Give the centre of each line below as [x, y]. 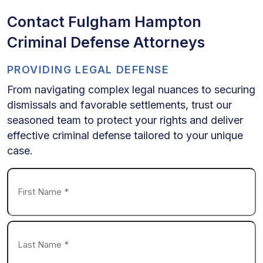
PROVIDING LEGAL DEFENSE [88, 69]
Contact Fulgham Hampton [104, 21]
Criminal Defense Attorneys [106, 42]
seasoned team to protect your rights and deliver [125, 120]
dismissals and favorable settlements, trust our [119, 104]
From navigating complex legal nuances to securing [131, 89]
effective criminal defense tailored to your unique [125, 135]
